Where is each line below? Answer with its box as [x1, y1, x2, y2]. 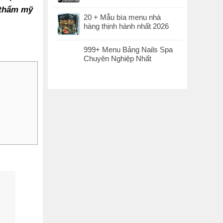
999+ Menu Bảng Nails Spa [84, 45, 173, 54]
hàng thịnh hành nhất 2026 [84, 21, 169, 30]
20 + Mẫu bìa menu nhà [84, 12, 161, 21]
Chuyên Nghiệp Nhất [84, 54, 151, 63]
